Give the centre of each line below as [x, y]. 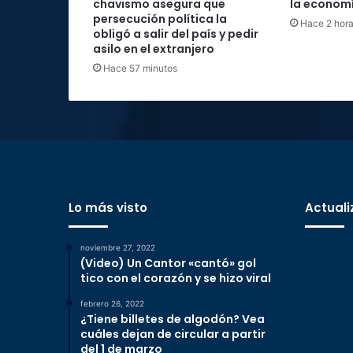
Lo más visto [108, 208]
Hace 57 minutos [140, 69]
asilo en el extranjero [154, 49]
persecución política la [160, 19]
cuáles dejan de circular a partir [173, 334]
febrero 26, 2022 [112, 304]
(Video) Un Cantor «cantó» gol [168, 264]
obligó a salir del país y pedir [176, 34]
